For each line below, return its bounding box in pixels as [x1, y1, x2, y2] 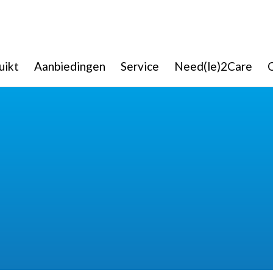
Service [121, 59, 159, 73]
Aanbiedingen [34, 59, 105, 73]
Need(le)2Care [174, 59, 252, 73]
